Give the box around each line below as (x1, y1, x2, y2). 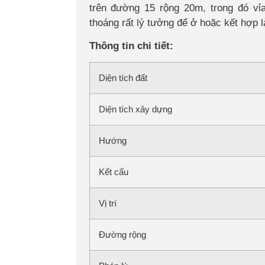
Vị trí (98, 198, 117, 208)
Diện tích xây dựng (98, 104, 172, 114)
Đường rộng (98, 229, 146, 240)
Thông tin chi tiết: (89, 40, 173, 52)
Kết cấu (98, 166, 128, 177)
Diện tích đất (98, 72, 147, 83)
